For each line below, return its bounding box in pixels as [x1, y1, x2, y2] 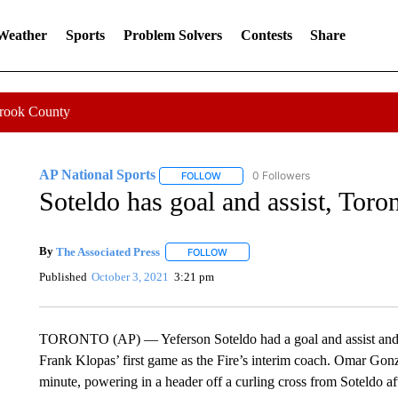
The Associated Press [55, 244, 160, 259]
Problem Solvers [123, 28, 222, 43]
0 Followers [251, 169, 310, 182]
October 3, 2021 [92, 269, 170, 283]
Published [38, 269, 87, 283]
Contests [240, 28, 292, 43]
